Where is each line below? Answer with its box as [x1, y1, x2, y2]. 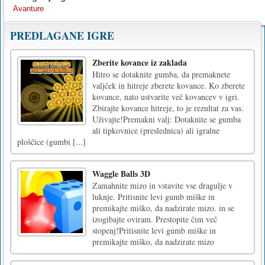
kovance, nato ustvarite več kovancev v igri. [92, 91, 240, 102]
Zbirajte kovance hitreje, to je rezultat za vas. [92, 102, 244, 114]
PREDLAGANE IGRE [10, 27, 114, 43]
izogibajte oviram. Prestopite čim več [92, 213, 217, 225]
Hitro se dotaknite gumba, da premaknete [92, 68, 230, 80]
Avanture [13, 4, 44, 13]
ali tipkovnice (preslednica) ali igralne [92, 124, 219, 136]
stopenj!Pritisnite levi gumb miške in [92, 224, 216, 236]
